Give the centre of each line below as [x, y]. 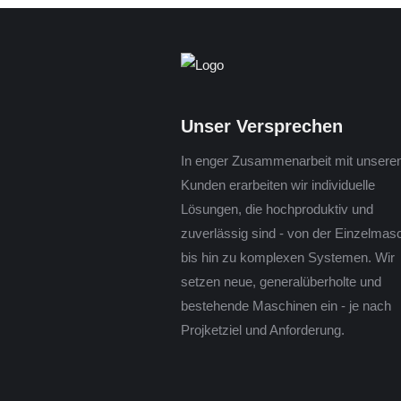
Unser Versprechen [262, 126]
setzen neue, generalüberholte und [281, 282]
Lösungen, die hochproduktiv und [277, 209]
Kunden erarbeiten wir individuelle [278, 185]
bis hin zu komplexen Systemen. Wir [288, 257]
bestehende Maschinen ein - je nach [286, 306]
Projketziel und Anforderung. [263, 330]
